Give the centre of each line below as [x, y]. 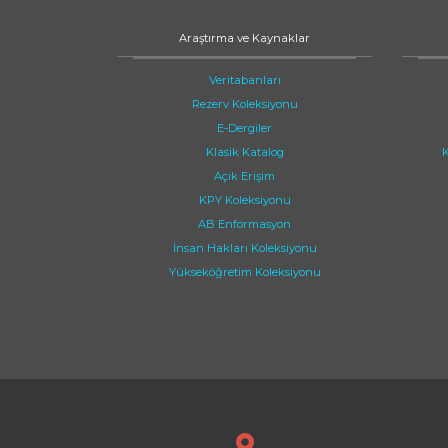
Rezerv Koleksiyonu [244, 104]
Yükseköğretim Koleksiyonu [244, 272]
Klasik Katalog [244, 152]
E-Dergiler [244, 128]
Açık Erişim [244, 176]
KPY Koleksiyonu [244, 200]
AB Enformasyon [244, 224]
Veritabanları [244, 80]
